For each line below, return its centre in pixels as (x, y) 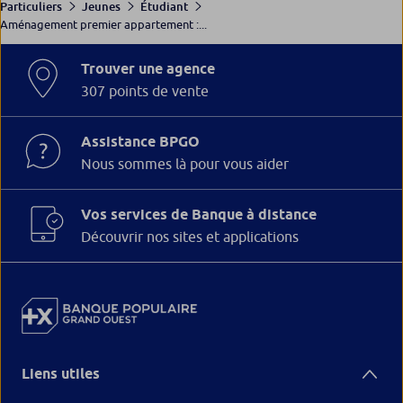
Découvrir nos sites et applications (190, 236)
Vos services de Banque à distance (199, 214)
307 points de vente (145, 90)
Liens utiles (61, 373)
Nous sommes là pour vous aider (185, 163)
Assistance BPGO (140, 141)
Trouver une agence (148, 68)
